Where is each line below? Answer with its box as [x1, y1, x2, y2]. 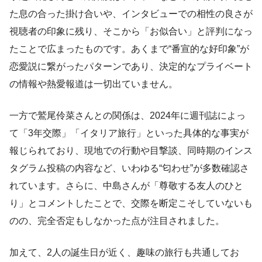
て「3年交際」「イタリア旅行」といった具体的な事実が [9, 127, 249, 138]
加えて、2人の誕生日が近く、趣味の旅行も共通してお [9, 247, 239, 257]
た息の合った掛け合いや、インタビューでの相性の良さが [9, 8, 253, 19]
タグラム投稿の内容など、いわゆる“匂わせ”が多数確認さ [9, 163, 249, 173]
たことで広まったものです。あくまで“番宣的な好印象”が [9, 43, 249, 54]
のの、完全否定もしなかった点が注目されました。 [9, 215, 225, 226]
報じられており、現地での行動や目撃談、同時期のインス [9, 145, 253, 156]
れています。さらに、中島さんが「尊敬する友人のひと [9, 180, 243, 191]
